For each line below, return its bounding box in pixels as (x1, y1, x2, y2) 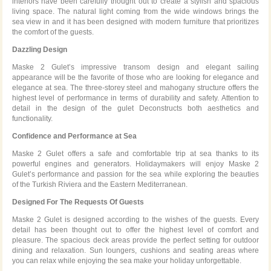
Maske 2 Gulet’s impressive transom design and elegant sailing (11, 62, 260, 71)
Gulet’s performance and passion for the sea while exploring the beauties (11, 169, 260, 178)
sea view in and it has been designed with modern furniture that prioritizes (11, 17, 260, 26)
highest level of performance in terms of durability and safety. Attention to (11, 93, 260, 102)
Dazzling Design (11, 45, 67, 54)
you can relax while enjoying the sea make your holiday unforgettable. (11, 256, 241, 265)
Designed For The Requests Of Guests (11, 197, 144, 206)
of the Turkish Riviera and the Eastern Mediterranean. (11, 180, 188, 189)
